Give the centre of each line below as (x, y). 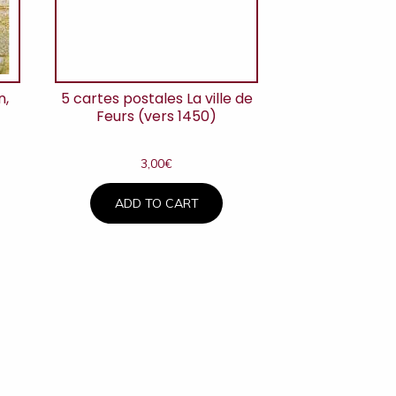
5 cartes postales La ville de (156, 99)
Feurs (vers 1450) (157, 117)
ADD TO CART (156, 203)
